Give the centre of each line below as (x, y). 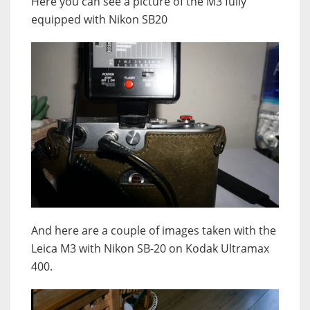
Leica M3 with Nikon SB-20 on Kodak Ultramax (150, 249)
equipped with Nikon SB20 (99, 20)
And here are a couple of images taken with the (154, 231)
